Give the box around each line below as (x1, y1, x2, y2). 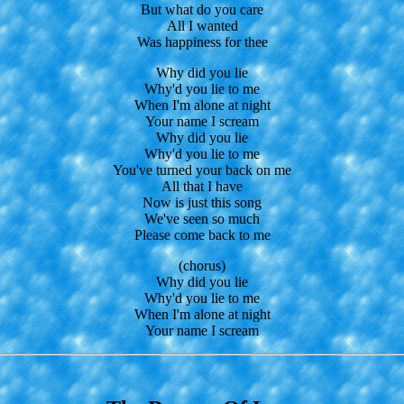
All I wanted (166, 17, 238, 33)
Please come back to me (133, 226, 271, 243)
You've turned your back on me (113, 161, 291, 178)
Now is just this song (142, 194, 262, 210)
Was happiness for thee (136, 33, 268, 50)
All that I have (161, 178, 243, 194)
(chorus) (179, 257, 225, 273)
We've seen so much (144, 210, 260, 226)
